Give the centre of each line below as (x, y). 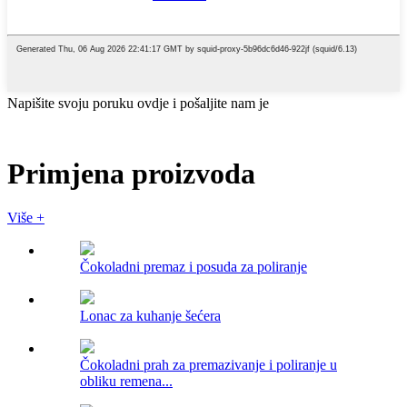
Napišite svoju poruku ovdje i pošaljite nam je (138, 104)
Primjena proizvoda (131, 173)
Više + (26, 218)
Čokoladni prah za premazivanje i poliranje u (208, 365)
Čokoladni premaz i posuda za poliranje (194, 267)
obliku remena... (126, 382)
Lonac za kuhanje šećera (150, 316)
